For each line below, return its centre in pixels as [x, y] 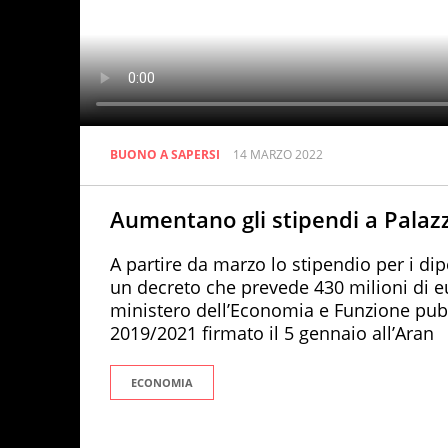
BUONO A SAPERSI [165, 155]
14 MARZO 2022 [278, 155]
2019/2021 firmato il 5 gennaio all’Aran [272, 332]
